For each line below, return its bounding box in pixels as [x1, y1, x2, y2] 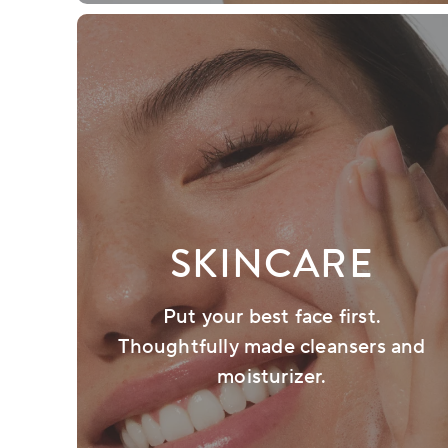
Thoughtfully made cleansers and [118, 334, 426, 361]
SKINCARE [170, 235, 374, 293]
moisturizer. [217, 364, 327, 391]
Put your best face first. [163, 304, 381, 331]
